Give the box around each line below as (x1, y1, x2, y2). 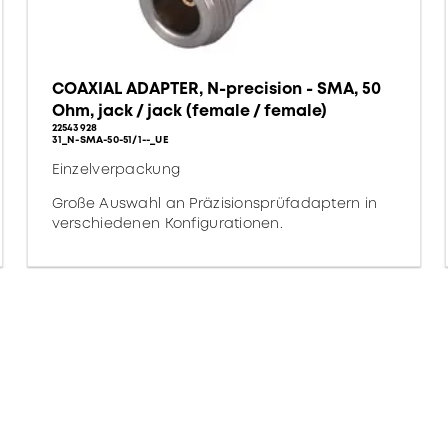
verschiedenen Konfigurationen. (51, 213, 284, 233)
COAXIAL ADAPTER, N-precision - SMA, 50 (51, 77, 381, 100)
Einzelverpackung (51, 159, 181, 179)
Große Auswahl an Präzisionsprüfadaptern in (51, 193, 378, 213)
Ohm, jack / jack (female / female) (51, 99, 327, 122)
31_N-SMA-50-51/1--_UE (51, 132, 169, 147)
